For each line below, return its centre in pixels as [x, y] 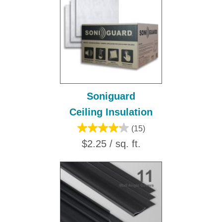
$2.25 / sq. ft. [111, 144]
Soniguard [111, 96]
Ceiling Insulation [111, 112]
